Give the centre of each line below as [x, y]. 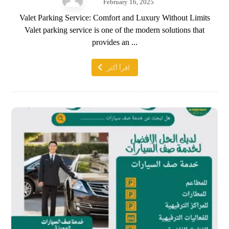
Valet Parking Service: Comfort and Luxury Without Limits [114, 18]
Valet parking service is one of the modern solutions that [114, 30]
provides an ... [114, 42]
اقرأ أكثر [118, 67]
